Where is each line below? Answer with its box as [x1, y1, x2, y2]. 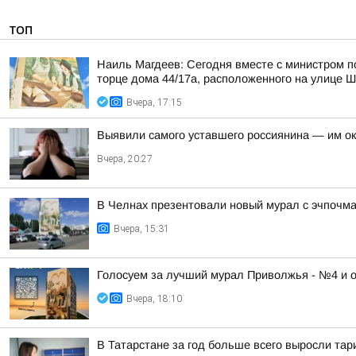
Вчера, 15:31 [114, 223, 169, 234]
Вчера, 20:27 [97, 153, 153, 164]
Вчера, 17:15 [126, 97, 182, 108]
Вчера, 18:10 [126, 293, 182, 304]
